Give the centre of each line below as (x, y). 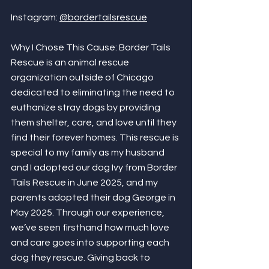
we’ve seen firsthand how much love (91, 228)
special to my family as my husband (89, 153)
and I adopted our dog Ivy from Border (95, 168)
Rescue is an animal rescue (71, 62)
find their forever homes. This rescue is (96, 138)
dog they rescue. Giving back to (81, 258)
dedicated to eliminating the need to (94, 92)
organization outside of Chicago (83, 77)
